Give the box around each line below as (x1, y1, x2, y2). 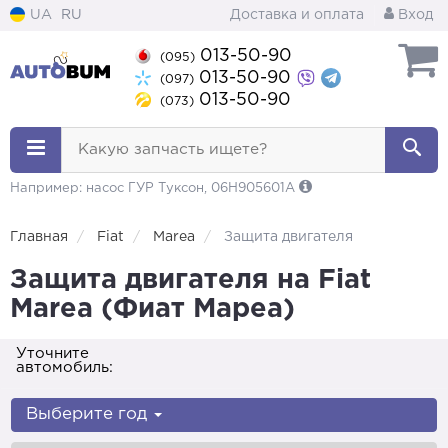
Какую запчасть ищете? (78, 143, 267, 156)
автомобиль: (16, 361, 113, 374)
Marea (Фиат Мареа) (10, 297, 295, 321)
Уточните (16, 347, 89, 360)
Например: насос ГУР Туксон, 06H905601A (10, 183, 299, 194)
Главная (10, 231, 68, 243)
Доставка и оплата (230, 9, 364, 21)
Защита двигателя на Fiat (10, 268, 371, 292)
